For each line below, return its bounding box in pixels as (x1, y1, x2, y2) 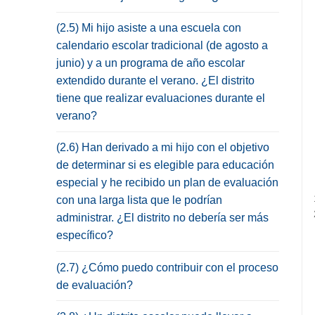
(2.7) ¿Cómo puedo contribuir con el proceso (56, 261, 278, 274)
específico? (56, 229, 113, 242)
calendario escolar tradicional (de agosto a (56, 39, 268, 52)
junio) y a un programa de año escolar (56, 57, 245, 70)
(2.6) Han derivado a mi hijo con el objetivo (56, 141, 269, 154)
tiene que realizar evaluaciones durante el (56, 92, 265, 105)
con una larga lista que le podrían (56, 194, 222, 207)
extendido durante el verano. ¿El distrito (56, 75, 255, 87)
